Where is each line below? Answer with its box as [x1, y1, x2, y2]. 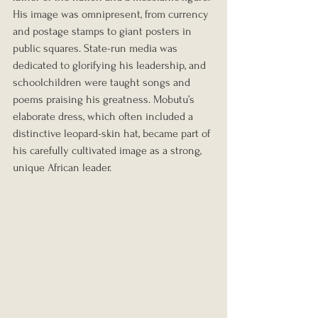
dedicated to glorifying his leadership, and [13, 59, 209, 72]
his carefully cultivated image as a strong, [13, 144, 204, 158]
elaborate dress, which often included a [13, 110, 196, 124]
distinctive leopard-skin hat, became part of [13, 127, 213, 141]
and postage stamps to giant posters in [13, 25, 194, 38]
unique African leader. [13, 161, 111, 175]
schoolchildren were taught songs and [13, 76, 193, 89]
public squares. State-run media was [13, 42, 180, 55]
